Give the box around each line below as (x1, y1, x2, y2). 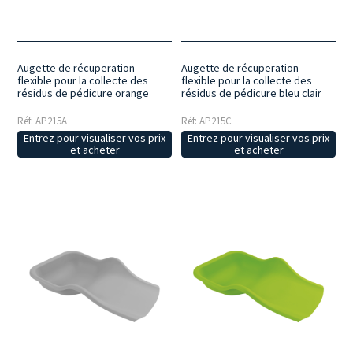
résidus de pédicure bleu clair (181, 86, 322, 101)
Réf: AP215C (181, 114, 232, 128)
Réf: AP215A (17, 114, 68, 128)
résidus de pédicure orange (17, 86, 150, 101)
